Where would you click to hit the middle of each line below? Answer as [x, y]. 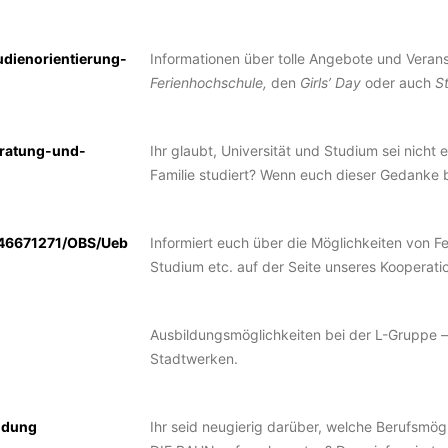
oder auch [397, 82]
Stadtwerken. [193, 358]
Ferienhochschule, [208, 82]
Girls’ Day [330, 82]
